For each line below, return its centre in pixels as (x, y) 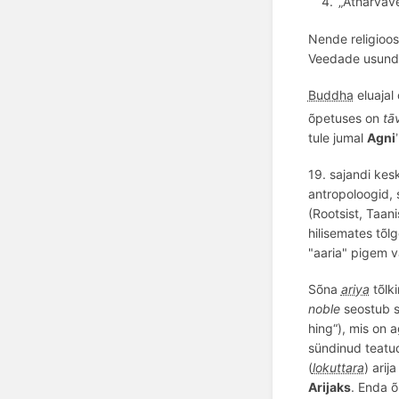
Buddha (330, 94)
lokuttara (338, 368)
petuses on (349, 118)
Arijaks (329, 387)
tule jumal (337, 137)
